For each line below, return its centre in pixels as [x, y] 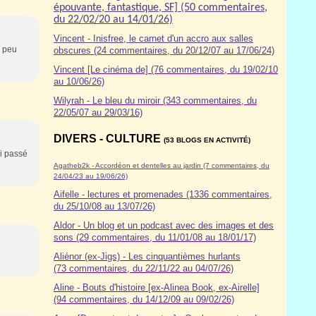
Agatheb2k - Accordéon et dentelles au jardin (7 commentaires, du [162, 165]
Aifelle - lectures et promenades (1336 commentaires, [163, 194]
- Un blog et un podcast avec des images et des [176, 225]
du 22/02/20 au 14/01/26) [113, 20]
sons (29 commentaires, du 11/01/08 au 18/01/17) [155, 237]
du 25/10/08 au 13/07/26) [104, 206]
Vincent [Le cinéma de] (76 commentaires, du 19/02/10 [166, 69]
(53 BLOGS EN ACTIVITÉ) [207, 140]
